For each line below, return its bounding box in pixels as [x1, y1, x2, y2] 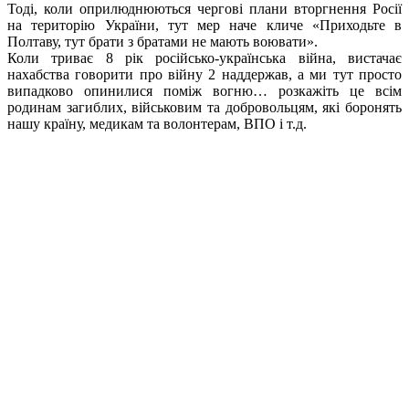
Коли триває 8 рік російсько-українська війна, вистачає [7, 49, 402, 66]
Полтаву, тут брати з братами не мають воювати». [7, 33, 318, 49]
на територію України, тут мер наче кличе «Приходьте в [7, 16, 402, 33]
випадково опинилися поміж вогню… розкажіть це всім [7, 82, 402, 99]
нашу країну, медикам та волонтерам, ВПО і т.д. [7, 115, 310, 131]
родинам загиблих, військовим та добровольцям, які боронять [7, 99, 402, 115]
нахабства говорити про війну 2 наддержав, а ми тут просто [7, 66, 402, 82]
